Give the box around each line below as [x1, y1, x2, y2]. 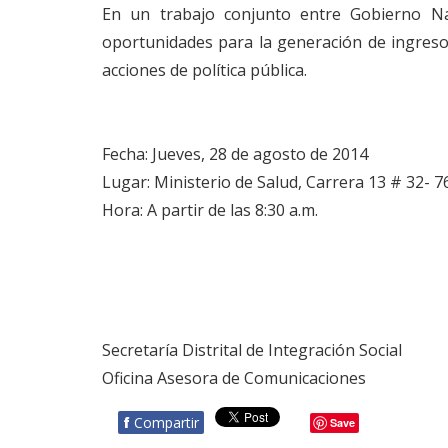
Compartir [134, 413, 199, 433]
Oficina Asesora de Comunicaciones [102, 367, 366, 390]
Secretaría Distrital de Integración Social [102, 339, 402, 362]
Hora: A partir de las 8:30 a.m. [102, 199, 318, 222]
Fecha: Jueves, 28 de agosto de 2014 [102, 143, 368, 166]
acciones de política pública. [102, 59, 307, 82]
